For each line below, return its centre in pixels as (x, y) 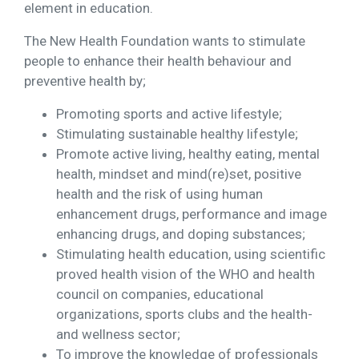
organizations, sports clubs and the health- (184, 315)
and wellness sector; (118, 335)
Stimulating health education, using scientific (191, 254)
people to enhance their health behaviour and (158, 61)
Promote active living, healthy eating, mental (188, 154)
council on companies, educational (160, 294)
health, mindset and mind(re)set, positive (179, 174)
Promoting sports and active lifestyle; (169, 114)
